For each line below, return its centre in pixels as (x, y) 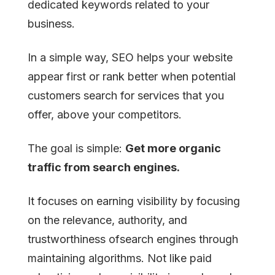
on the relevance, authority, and (107, 220)
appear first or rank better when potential (132, 76)
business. (51, 23)
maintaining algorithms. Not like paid (120, 258)
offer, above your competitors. (106, 114)
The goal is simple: (76, 148)
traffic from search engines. (104, 167)
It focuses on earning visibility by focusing (134, 201)
